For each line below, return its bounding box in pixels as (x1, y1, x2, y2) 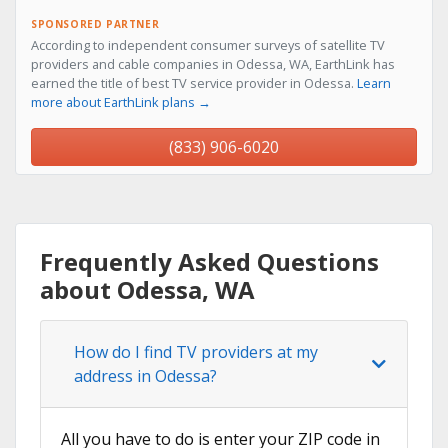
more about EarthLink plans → (31, 93, 211, 112)
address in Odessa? (74, 365, 217, 388)
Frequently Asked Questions (40, 245, 379, 279)
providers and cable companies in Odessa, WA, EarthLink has (31, 55, 395, 74)
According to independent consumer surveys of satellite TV (31, 36, 385, 55)
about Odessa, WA (40, 273, 255, 307)
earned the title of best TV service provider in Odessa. (31, 74, 357, 93)
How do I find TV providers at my (74, 341, 318, 364)
